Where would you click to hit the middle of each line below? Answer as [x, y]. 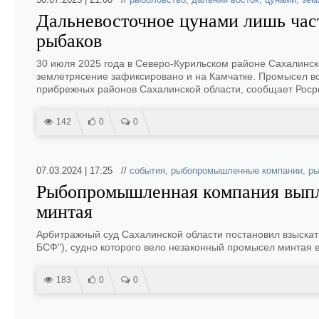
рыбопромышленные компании [237, 171]
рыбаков [69, 41]
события [147, 171]
